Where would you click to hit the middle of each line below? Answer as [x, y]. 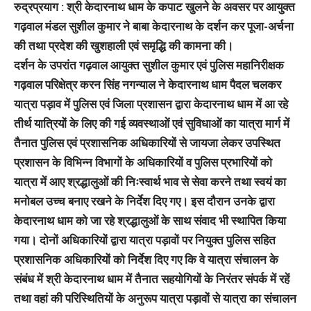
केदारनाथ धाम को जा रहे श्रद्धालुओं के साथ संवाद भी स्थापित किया [150, 220]
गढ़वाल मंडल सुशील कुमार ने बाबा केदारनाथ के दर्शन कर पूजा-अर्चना [154, 26]
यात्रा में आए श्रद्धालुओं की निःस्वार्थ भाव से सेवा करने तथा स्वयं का [150, 181]
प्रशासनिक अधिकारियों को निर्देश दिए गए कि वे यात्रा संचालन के [146, 259]
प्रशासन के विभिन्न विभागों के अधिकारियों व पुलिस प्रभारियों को [143, 162]
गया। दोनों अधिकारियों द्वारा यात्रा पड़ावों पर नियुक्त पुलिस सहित [145, 239]
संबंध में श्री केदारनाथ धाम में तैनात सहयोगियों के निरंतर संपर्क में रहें [152, 278]
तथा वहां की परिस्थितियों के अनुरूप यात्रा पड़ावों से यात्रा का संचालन [155, 298]
